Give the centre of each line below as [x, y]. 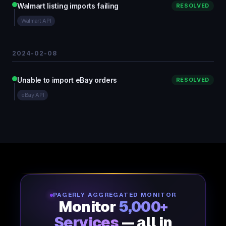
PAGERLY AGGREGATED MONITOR [115, 195]
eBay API [33, 95]
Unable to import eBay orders [67, 80]
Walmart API [36, 21]
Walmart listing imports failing [68, 6]
